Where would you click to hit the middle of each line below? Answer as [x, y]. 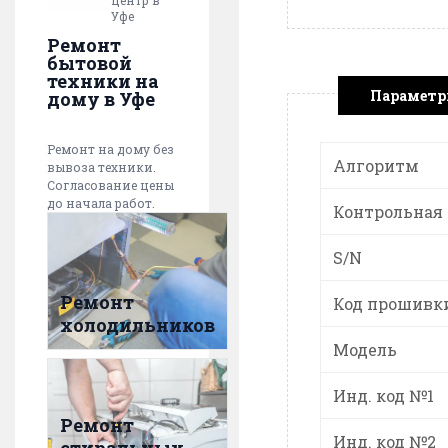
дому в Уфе [101, 99]
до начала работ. [101, 203]
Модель [365, 349]
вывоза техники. [101, 167]
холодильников [137, 325]
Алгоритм [376, 165]
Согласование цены [110, 185]
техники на [103, 81]
